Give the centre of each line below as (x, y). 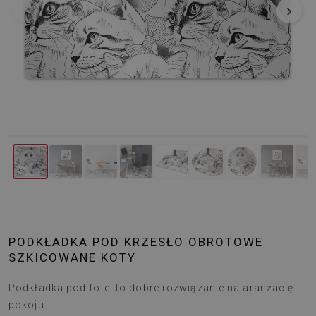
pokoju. (28, 305)
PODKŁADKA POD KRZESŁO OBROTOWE (136, 242)
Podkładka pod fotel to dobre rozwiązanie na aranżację (151, 288)
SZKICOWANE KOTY (72, 257)
